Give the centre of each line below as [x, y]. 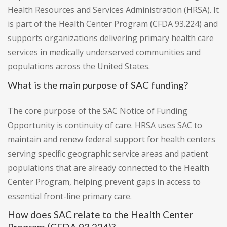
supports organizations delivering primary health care [111, 38]
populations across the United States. [79, 67]
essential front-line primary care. [70, 196]
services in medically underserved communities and [104, 52]
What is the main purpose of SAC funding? [98, 85]
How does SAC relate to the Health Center [100, 215]
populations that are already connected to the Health [108, 168]
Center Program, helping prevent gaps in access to [104, 182]
